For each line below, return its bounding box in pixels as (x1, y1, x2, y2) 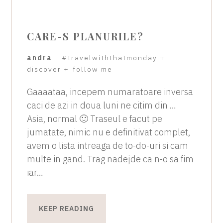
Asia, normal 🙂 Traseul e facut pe (27, 113, 163, 125)
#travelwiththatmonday (62, 53, 158, 63)
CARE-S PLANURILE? (27, 29, 144, 43)
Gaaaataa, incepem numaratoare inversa (27, 86, 194, 98)
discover (27, 65, 62, 74)
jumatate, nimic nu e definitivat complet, (27, 126, 191, 138)
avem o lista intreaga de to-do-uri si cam (27, 140, 189, 152)
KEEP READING (39, 204, 95, 214)
